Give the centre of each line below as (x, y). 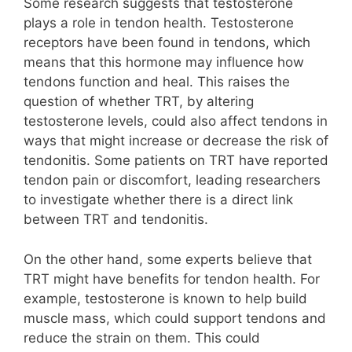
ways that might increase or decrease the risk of (176, 141)
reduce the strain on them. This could (142, 337)
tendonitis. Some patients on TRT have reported (176, 161)
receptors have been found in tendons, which (167, 43)
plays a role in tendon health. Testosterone (159, 23)
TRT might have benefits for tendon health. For (172, 279)
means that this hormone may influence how (164, 62)
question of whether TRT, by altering (139, 102)
